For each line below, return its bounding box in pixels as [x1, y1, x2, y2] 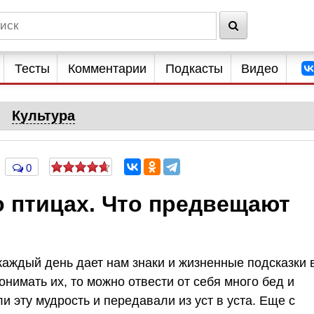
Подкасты [165, 62, 223, 76]
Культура [12, 108, 76, 123]
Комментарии [68, 62, 147, 76]
